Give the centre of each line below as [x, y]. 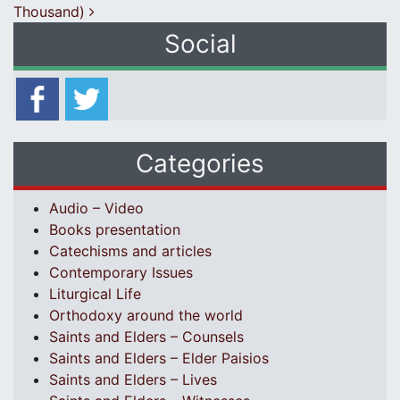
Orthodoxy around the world [146, 316]
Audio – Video [96, 208]
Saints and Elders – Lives [133, 380]
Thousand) [51, 12]
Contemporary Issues [121, 273]
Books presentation [115, 230]
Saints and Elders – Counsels [146, 337]
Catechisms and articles [130, 251]
